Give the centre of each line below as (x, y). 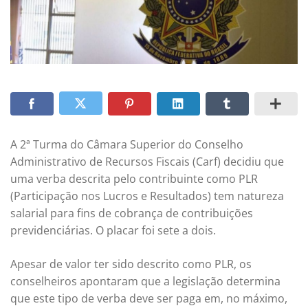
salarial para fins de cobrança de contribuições (132, 213)
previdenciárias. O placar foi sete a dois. (113, 231)
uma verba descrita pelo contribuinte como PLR (134, 179)
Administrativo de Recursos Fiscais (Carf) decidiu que (147, 162)
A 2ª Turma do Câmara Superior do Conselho (127, 145)
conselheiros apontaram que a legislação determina (145, 281)
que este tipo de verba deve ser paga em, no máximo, (149, 298)
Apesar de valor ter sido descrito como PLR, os (131, 264)
